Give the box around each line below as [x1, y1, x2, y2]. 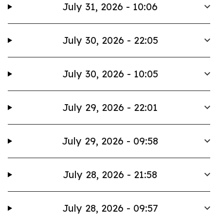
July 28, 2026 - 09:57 [62, 202, 158, 214]
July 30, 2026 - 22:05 [62, 34, 158, 46]
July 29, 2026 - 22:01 [62, 101, 158, 113]
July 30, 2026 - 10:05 [62, 68, 158, 80]
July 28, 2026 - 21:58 [63, 168, 158, 181]
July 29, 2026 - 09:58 [62, 135, 159, 147]
